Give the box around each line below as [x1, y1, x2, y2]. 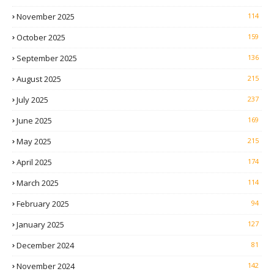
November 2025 [17, 11, 75, 23]
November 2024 [17, 261, 75, 272]
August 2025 [17, 73, 61, 85]
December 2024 [17, 240, 74, 251]
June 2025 [17, 115, 52, 127]
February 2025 [17, 198, 69, 210]
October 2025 [17, 32, 65, 43]
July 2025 [17, 94, 48, 106]
